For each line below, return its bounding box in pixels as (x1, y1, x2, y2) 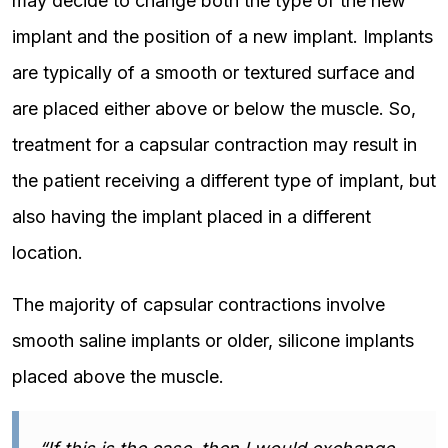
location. (12, 242, 83, 263)
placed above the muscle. (12, 366, 224, 387)
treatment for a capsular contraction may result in (12, 134, 417, 155)
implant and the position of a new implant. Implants (12, 26, 433, 47)
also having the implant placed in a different (12, 206, 371, 227)
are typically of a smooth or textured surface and (12, 62, 415, 83)
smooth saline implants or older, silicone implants (12, 330, 414, 351)
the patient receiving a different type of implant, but (12, 170, 436, 191)
